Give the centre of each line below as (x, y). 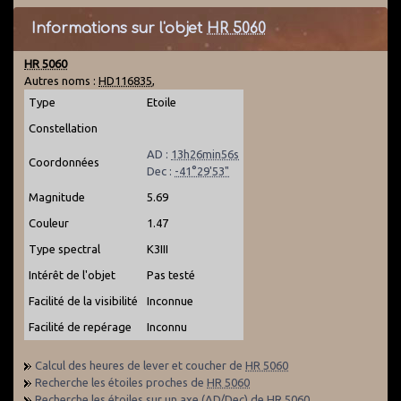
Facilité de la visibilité (83, 301)
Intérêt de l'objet (72, 275)
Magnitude (57, 197)
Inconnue (170, 301)
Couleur (49, 223)
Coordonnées (64, 162)
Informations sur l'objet (119, 29)
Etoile (162, 102)
